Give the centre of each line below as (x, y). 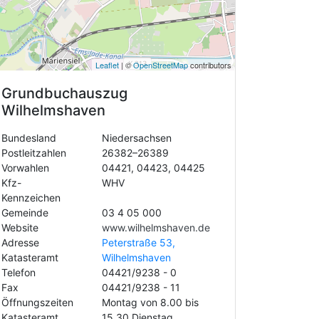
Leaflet (107, 65)
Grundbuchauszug (64, 93)
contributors (210, 65)
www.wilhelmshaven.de (156, 228)
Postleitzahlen (34, 153)
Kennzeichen (31, 198)
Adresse (20, 242)
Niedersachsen (136, 138)
